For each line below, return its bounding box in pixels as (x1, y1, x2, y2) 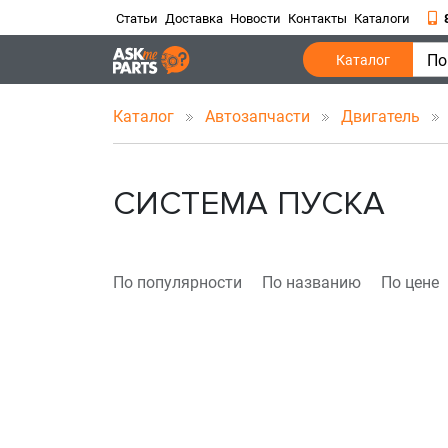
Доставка (165, 11, 223, 26)
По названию (261, 273, 361, 292)
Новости (230, 11, 281, 26)
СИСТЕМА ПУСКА (112, 184, 385, 224)
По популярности (112, 273, 242, 292)
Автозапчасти (204, 107, 314, 126)
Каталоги (354, 11, 410, 26)
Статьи (116, 11, 158, 26)
